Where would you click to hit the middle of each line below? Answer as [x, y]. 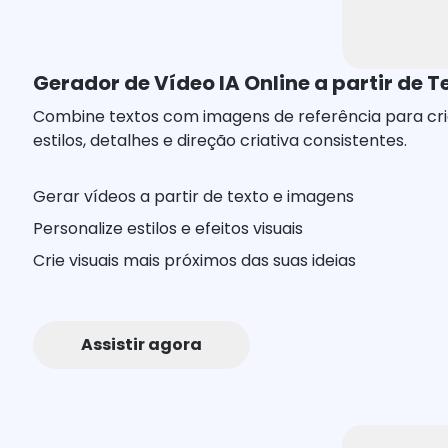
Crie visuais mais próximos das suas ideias [195, 260]
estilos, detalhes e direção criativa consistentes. [220, 140]
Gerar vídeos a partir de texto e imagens [194, 196]
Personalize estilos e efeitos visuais [168, 228]
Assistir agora [142, 344]
